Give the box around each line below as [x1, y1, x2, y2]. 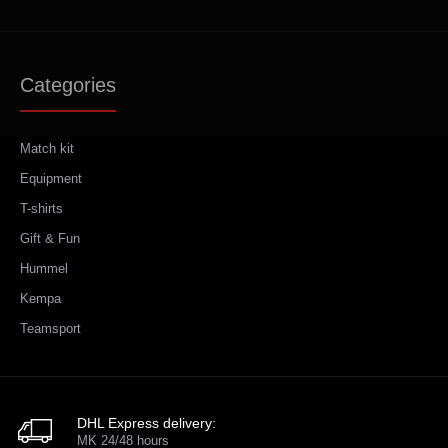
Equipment [20, 170, 82, 186]
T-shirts [20, 200, 63, 216]
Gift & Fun [20, 230, 80, 246]
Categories [20, 73, 116, 96]
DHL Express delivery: [77, 414, 216, 431]
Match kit [20, 140, 74, 156]
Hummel [20, 260, 68, 276]
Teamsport [20, 320, 81, 336]
